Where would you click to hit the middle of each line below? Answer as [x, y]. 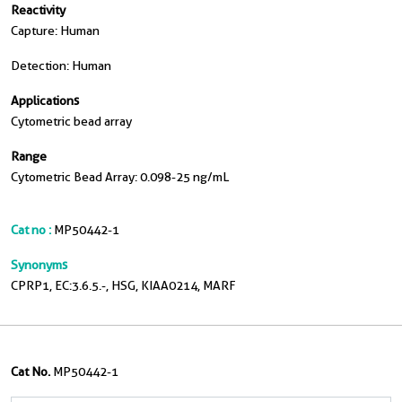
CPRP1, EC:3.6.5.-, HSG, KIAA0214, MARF [123, 285]
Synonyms [39, 265]
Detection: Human [61, 66]
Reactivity [38, 10]
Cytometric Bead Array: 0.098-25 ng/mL [120, 177]
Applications [45, 100]
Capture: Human [55, 31]
